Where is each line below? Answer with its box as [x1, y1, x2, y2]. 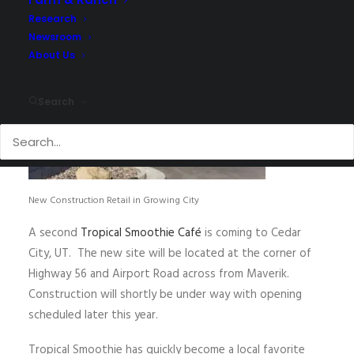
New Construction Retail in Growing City [28, 193, 199, 209]
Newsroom [28, 30, 81, 43]
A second [28, 224, 81, 243]
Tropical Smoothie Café [81, 224, 205, 243]
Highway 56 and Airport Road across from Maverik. [28, 265, 292, 284]
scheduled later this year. [28, 306, 161, 325]
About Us [28, 48, 75, 62]
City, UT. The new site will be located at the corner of [28, 244, 311, 263]
